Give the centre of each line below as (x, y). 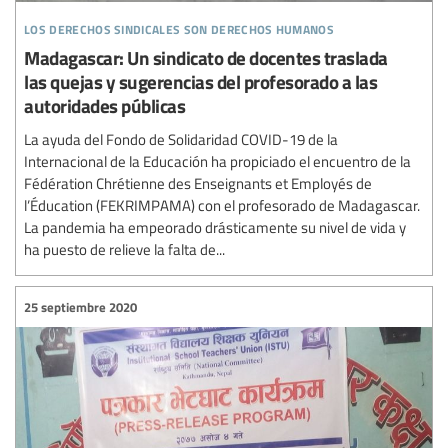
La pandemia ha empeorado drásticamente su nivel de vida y (215, 227)
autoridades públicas (104, 105)
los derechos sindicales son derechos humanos (179, 26)
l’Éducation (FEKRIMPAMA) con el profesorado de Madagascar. (222, 205)
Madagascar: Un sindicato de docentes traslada (206, 57)
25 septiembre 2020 (80, 306)
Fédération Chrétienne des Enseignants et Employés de (198, 183)
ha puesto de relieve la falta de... (124, 249)
